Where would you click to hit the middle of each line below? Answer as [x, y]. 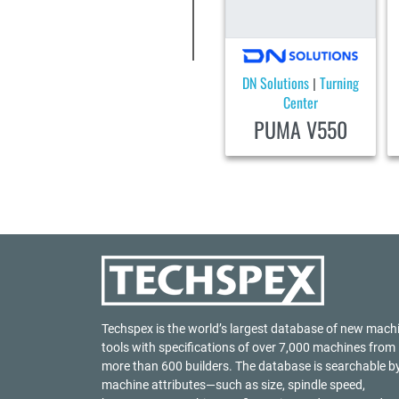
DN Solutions [275, 82]
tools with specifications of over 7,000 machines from [248, 347]
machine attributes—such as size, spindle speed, [233, 384]
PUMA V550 [300, 129]
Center [300, 102]
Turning [339, 82]
